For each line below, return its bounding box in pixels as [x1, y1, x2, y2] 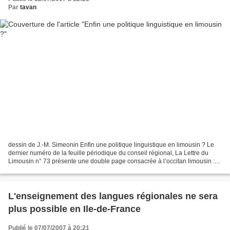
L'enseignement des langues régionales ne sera [8, 190, 218, 201]
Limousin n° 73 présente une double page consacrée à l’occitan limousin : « [8, 157, 220, 165]
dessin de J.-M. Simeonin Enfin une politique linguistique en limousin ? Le [8, 141, 214, 148]
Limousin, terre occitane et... [8, 165, 86, 173]
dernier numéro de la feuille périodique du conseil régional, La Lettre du [8, 149, 208, 157]
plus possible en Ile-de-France [8, 203, 141, 214]
